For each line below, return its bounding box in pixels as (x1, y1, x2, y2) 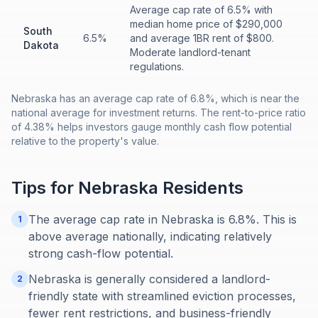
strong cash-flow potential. (28, 246, 173, 261)
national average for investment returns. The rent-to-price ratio (11, 106, 306, 119)
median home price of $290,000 (130, 18, 283, 30)
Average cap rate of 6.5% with (130, 4, 273, 16)
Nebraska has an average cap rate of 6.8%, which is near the (11, 92, 300, 104)
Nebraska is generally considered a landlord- (28, 272, 270, 286)
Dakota (23, 39, 59, 51)
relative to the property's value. (11, 135, 159, 147)
